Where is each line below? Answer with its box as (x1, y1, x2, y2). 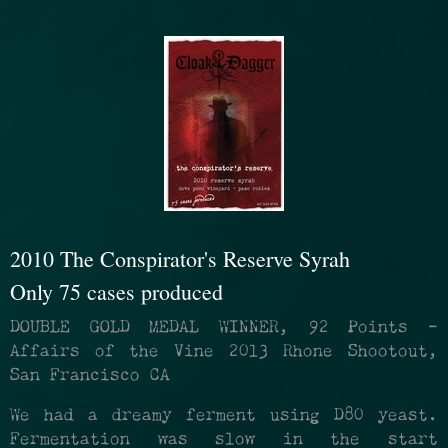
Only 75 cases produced (10, 277, 223, 307)
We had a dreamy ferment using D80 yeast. (10, 408, 438, 425)
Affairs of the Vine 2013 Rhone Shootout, (10, 344, 438, 361)
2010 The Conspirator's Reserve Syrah (10, 243, 350, 273)
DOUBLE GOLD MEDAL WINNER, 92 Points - (10, 320, 438, 337)
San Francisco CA (10, 368, 170, 385)
